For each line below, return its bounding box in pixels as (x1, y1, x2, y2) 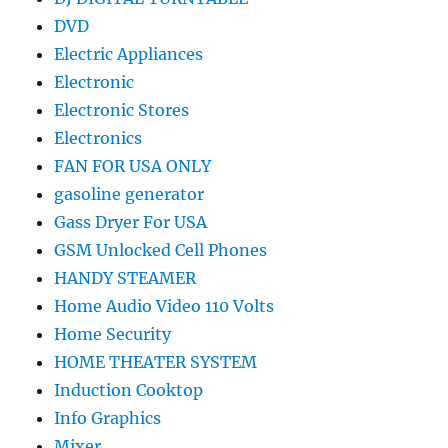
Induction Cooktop (54, 380, 204, 401)
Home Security (54, 324, 172, 345)
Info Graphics (54, 408, 162, 429)
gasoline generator (54, 184, 205, 205)
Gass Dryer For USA (54, 212, 208, 233)
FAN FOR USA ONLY (54, 156, 212, 177)
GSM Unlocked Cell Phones (54, 240, 268, 261)
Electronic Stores (54, 100, 190, 121)
